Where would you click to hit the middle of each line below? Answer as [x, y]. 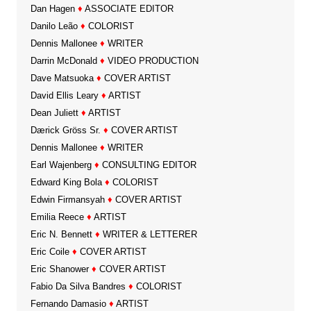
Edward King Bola [66, 183]
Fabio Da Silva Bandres [78, 287]
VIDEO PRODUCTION [151, 61]
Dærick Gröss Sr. [65, 131]
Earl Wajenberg [61, 165]
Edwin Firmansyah [67, 200]
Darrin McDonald [64, 61]
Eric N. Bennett [61, 235]
